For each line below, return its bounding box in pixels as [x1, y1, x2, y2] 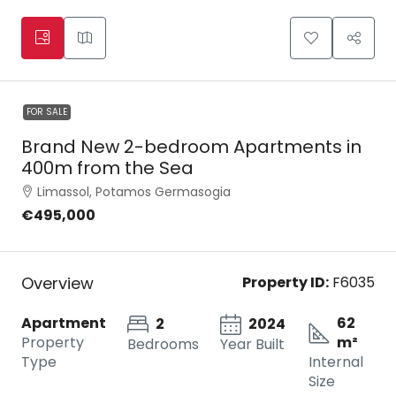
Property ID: [242, 272, 329, 293]
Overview [21, 271, 94, 294]
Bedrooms [127, 334, 199, 354]
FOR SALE [27, 105, 67, 118]
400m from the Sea [21, 156, 194, 180]
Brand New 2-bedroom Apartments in [21, 134, 362, 159]
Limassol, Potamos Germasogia [37, 183, 231, 201]
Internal [308, 352, 363, 372]
